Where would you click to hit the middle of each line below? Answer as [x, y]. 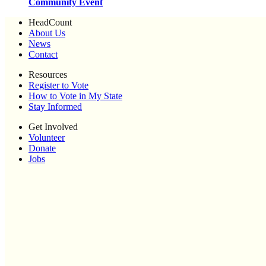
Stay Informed [55, 107]
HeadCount [50, 23]
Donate [42, 148]
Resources [48, 75]
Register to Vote [58, 85]
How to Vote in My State [75, 96]
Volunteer [47, 138]
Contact [43, 55]
